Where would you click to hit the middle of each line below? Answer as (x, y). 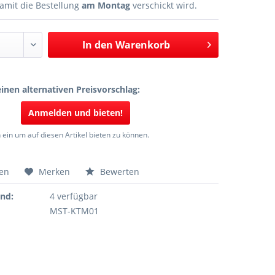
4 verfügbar (74, 196)
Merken (55, 172)
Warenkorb (142, 45)
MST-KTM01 (75, 211)
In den (97, 45)
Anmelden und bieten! (76, 113)
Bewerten (119, 172)
